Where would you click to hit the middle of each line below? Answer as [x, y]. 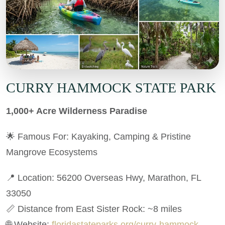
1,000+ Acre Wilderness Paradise [77, 111]
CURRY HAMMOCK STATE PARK [111, 87]
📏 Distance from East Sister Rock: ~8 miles [96, 209]
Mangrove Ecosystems [52, 152]
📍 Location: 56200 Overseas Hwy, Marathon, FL [103, 178]
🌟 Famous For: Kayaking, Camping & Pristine [98, 136]
